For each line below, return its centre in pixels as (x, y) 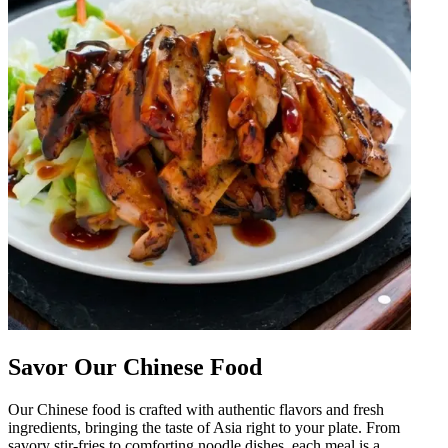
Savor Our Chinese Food (135, 366)
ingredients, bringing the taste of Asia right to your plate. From (204, 427)
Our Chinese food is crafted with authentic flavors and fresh (196, 409)
